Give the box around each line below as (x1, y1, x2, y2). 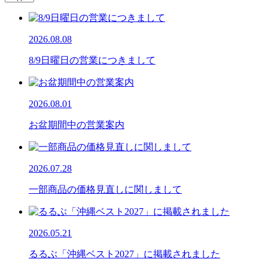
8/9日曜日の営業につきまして (29, 54, 156, 65)
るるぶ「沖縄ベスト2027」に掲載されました (29, 248, 220, 259)
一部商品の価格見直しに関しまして (29, 184, 182, 194)
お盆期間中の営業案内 (29, 119, 124, 130)
